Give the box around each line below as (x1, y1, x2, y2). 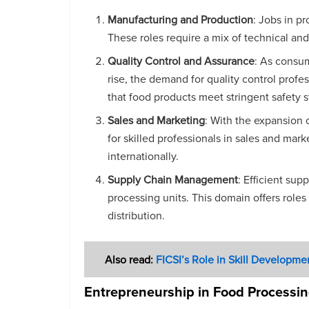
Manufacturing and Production (108, 12, 254, 28)
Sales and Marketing (108, 112, 206, 128)
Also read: (105, 251, 156, 268)
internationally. (108, 148, 179, 164)
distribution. (108, 208, 166, 223)
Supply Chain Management (108, 172, 239, 188)
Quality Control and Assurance (108, 53, 255, 69)
